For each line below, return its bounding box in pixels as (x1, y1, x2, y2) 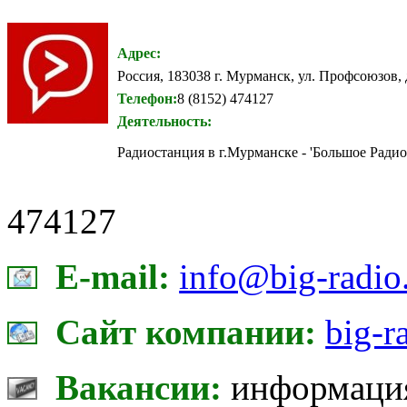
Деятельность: (117, 113, 212, 129)
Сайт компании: (46, 312, 326, 352)
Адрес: (117, 45, 161, 61)
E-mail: (46, 256, 180, 296)
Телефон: (117, 90, 177, 106)
